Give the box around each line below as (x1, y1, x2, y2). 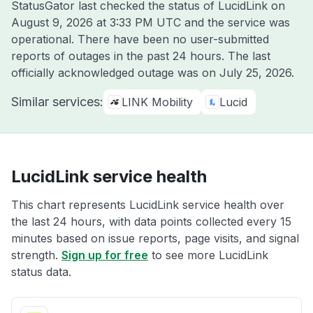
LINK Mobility (122, 95, 193, 109)
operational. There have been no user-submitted (11, 32, 269, 46)
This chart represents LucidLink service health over (11, 198, 284, 212)
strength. (11, 248, 61, 262)
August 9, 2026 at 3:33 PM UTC (11, 15, 181, 29)
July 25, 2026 (219, 66, 291, 80)
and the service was (181, 15, 290, 29)
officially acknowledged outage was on (11, 66, 219, 80)
